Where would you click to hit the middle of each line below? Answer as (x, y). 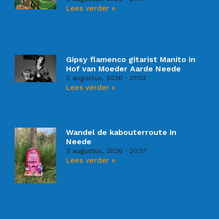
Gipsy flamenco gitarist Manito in (131, 59)
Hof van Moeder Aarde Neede (124, 68)
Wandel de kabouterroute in (121, 132)
